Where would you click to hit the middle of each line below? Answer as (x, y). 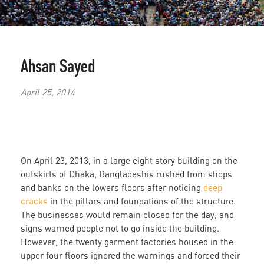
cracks (34, 201)
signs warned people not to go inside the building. (120, 228)
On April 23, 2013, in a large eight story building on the (129, 161)
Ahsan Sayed (58, 69)
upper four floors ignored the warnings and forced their (131, 255)
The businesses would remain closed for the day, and (127, 215)
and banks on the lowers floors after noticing (112, 188)
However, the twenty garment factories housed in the (127, 242)
